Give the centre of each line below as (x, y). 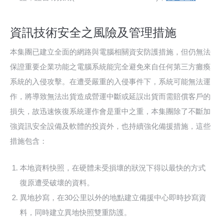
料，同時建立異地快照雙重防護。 (76, 213)
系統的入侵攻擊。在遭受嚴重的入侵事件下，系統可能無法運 (110, 82)
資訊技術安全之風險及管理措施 (93, 32)
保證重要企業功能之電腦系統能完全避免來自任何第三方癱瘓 (110, 67)
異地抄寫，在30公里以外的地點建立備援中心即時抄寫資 (113, 198)
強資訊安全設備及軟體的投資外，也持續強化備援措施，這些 (110, 126)
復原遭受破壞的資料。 (57, 183)
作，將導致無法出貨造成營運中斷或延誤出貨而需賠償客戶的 (110, 97)
